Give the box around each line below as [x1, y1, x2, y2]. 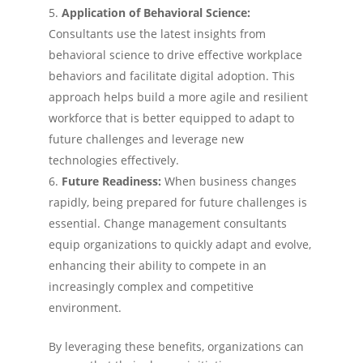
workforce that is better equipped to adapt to [49, 110, 294, 126]
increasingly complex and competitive [49, 279, 254, 294]
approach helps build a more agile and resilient [49, 89, 308, 105]
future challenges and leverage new [49, 131, 244, 147]
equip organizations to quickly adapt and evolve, [49, 237, 311, 252]
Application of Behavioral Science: [62, 5, 250, 20]
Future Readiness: [62, 173, 164, 189]
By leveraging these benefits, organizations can [49, 339, 304, 354]
